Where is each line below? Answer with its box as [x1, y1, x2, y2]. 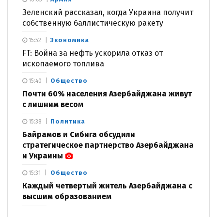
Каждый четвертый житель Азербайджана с [22, 181, 192, 190]
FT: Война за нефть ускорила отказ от [22, 48, 163, 58]
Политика [50, 117, 85, 125]
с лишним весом [22, 99, 83, 109]
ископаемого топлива [22, 59, 104, 68]
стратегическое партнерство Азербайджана [22, 140, 194, 150]
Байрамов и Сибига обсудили [22, 129, 135, 139]
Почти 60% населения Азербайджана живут [22, 89, 192, 98]
